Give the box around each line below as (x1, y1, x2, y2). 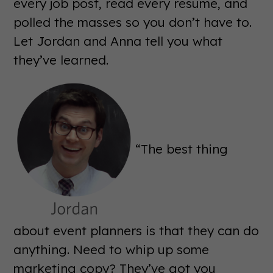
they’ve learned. (13, 51, 109, 68)
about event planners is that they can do (13, 222, 260, 239)
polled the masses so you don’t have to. (13, 13, 252, 30)
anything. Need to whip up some (13, 241, 210, 258)
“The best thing (135, 140, 229, 157)
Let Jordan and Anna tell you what (13, 32, 223, 49)
